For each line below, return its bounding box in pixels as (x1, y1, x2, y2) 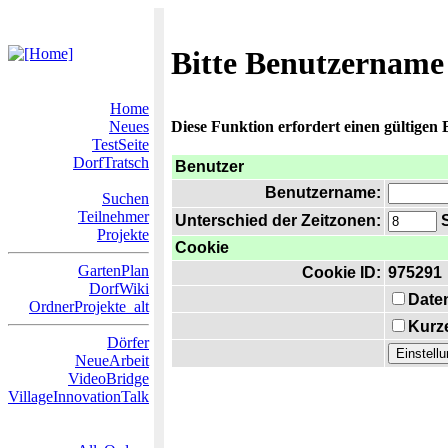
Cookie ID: (302, 264, 381, 281)
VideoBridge (68, 370, 149, 387)
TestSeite (92, 136, 149, 153)
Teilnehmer (78, 208, 149, 225)
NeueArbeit (75, 352, 149, 369)
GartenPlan (78, 262, 149, 279)
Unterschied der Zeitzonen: (175, 212, 381, 229)
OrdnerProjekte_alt (29, 298, 149, 315)
